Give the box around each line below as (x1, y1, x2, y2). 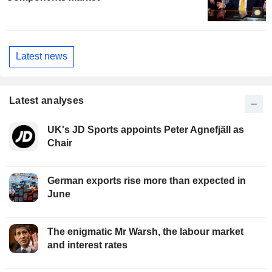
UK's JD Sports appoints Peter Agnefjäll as (47, 124, 244, 135)
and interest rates (47, 239, 127, 250)
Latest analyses (9, 95, 84, 106)
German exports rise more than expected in (47, 175, 246, 186)
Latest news (16, 51, 67, 62)
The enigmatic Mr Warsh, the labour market (47, 226, 243, 237)
